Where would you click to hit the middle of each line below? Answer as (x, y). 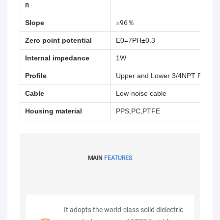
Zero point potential (58, 41)
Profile (36, 76)
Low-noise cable (141, 94)
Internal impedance (57, 58)
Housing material (54, 111)
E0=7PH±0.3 (136, 41)
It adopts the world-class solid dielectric (124, 209)
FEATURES (118, 158)
